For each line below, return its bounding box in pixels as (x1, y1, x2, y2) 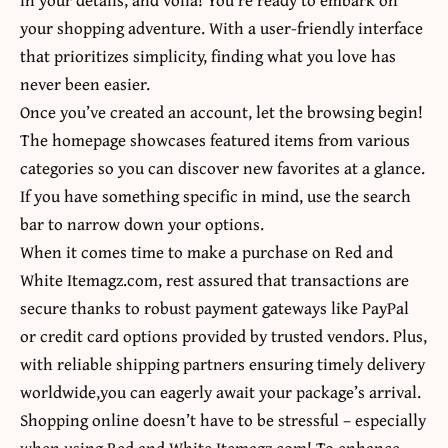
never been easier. (20, 71, 150, 97)
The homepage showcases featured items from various (20, 127, 410, 153)
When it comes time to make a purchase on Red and (20, 239, 393, 265)
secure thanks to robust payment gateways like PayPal (20, 295, 409, 321)
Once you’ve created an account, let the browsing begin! (20, 99, 423, 125)
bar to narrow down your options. (20, 211, 264, 237)
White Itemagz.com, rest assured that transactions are (20, 267, 409, 293)
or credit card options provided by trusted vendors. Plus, (20, 323, 427, 349)
